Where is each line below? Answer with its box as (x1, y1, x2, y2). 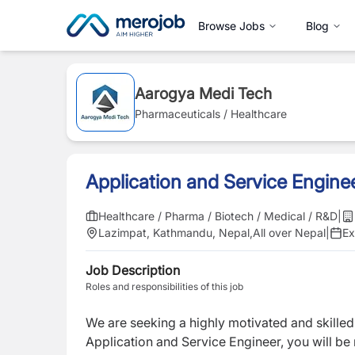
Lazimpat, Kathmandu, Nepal (98, 226, 250, 239)
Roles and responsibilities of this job (86, 281, 243, 292)
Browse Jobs (198, 18, 265, 32)
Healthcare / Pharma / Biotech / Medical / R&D (98, 209, 338, 223)
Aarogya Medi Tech (135, 84, 272, 103)
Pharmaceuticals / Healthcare (135, 107, 287, 120)
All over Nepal (253, 226, 326, 239)
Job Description (86, 262, 180, 278)
